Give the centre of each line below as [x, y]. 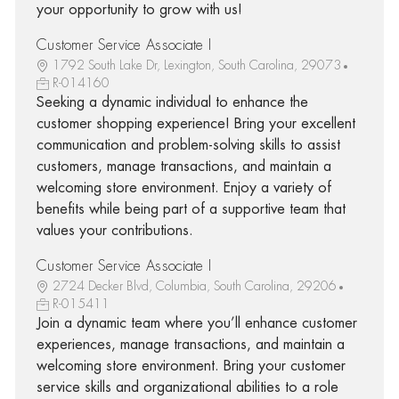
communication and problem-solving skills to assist [188, 145]
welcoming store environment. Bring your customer [191, 366]
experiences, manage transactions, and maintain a [190, 344]
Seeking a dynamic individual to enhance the [172, 102]
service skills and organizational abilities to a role [187, 387]
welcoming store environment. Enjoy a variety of [183, 187]
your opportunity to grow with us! [139, 9]
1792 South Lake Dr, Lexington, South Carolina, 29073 [196, 65]
